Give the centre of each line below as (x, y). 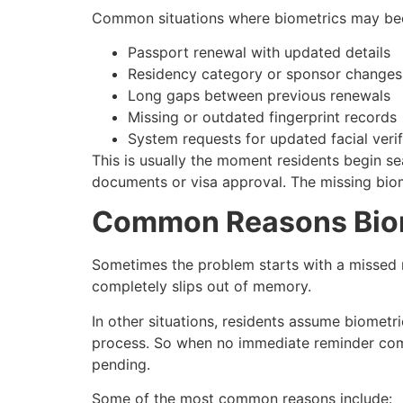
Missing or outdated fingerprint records (262, 117)
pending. (121, 364)
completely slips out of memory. (201, 287)
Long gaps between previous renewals (259, 96)
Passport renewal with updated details (259, 53)
